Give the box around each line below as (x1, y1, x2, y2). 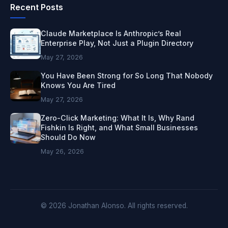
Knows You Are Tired (41, 80, 116, 90)
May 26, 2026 (41, 147, 84, 155)
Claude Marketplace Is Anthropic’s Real (41, 28, 181, 38)
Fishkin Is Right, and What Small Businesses (41, 123, 198, 132)
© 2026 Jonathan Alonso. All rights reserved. (40, 201, 188, 210)
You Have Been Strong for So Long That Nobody (41, 71, 213, 80)
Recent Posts (10, 2, 63, 12)
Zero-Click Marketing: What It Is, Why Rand (41, 113, 194, 122)
